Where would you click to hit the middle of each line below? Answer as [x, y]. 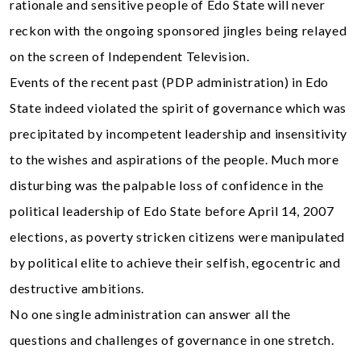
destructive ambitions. [77, 288]
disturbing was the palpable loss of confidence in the [167, 185]
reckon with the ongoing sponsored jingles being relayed [178, 30]
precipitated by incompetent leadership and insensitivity [178, 133]
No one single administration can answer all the [151, 313]
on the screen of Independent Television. [130, 56]
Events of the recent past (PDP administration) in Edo [169, 81]
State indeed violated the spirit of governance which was [178, 107]
